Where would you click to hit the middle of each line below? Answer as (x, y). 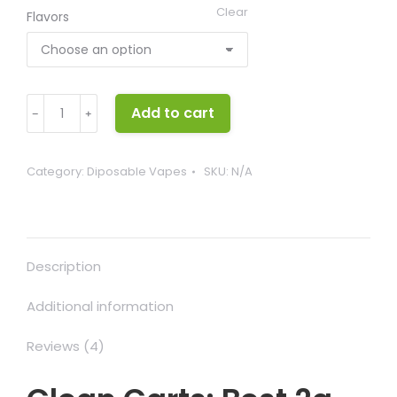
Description (64, 266)
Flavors (48, 17)
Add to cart (173, 113)
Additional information (100, 306)
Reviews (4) (66, 346)
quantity (54, 148)
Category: (57, 171)
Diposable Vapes (137, 171)
